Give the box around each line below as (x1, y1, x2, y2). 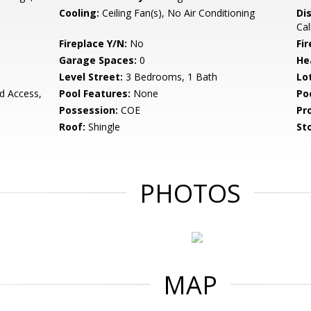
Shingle (85, 120, 121, 133)
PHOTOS (140, 176, 241, 210)
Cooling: (59, 6, 100, 19)
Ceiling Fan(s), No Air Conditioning (99, 6, 255, 19)
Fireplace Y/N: (59, 37, 128, 50)
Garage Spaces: (59, 53, 137, 67)
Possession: (59, 103, 119, 117)
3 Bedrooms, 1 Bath (123, 70, 218, 83)
